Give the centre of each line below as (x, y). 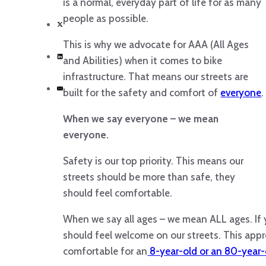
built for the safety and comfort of (142, 93)
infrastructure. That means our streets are (156, 77)
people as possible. (106, 19)
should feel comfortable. (118, 193)
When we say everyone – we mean (141, 119)
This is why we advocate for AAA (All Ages (156, 45)
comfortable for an (105, 251)
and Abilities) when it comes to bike (143, 61)
